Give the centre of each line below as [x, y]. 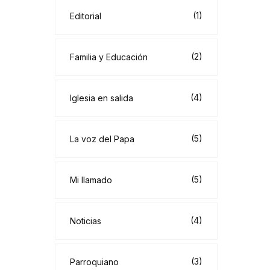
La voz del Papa [102, 139]
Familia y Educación [109, 57]
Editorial [86, 16]
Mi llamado [91, 180]
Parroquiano [94, 262]
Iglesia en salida [102, 98]
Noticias [86, 221]
